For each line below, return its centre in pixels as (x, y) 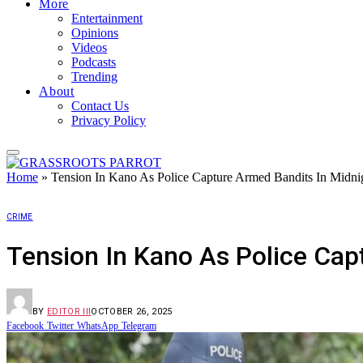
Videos (89, 48)
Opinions (95, 33)
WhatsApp (98, 326)
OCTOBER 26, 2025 (132, 312)
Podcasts (94, 62)
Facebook (25, 326)
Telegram (139, 326)
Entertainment (107, 19)
